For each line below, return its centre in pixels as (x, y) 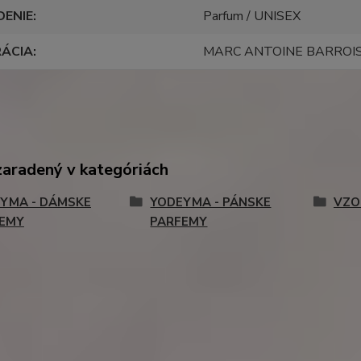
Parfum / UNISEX (252, 16)
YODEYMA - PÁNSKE (211, 202)
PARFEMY (179, 221)
